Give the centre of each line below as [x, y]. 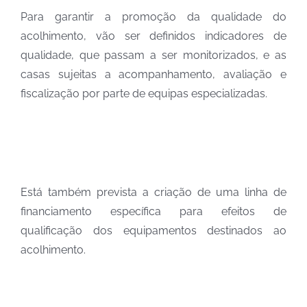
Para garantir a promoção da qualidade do [153, 17]
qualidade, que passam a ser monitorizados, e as [153, 56]
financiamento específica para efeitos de [153, 212]
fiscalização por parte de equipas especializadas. [144, 94]
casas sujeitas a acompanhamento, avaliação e [153, 75]
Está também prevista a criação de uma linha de [153, 193]
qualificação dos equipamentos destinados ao [153, 231]
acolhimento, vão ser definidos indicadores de [153, 36]
